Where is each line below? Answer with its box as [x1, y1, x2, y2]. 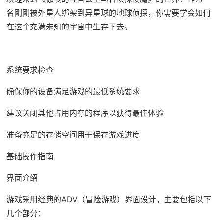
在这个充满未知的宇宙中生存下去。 [6, 22, 132, 32]
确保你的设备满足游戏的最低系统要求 [6, 86, 140, 97]
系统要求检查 [6, 65, 54, 75]
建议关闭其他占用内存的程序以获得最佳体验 [6, 108, 164, 118]
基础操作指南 [6, 151, 54, 162]
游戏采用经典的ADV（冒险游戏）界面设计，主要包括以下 [6, 194, 211, 205]
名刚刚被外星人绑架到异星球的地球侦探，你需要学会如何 [6, 8, 211, 18]
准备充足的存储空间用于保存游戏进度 [6, 130, 140, 140]
